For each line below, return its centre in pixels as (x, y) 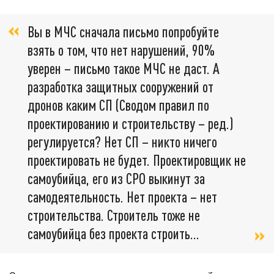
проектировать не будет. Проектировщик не (137, 160)
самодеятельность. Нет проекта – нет (122, 197)
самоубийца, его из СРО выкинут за (116, 179)
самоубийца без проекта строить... (113, 234)
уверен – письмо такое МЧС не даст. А (124, 68)
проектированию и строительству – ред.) (130, 124)
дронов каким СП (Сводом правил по (118, 105)
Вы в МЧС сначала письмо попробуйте (123, 32)
